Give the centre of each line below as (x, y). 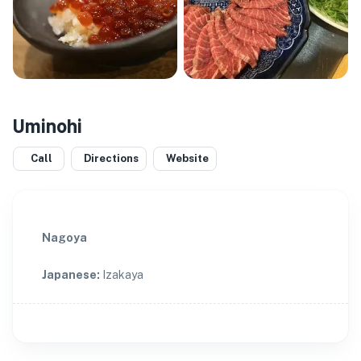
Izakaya (123, 275)
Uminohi (48, 125)
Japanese (69, 275)
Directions (111, 158)
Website (187, 158)
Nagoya (64, 238)
